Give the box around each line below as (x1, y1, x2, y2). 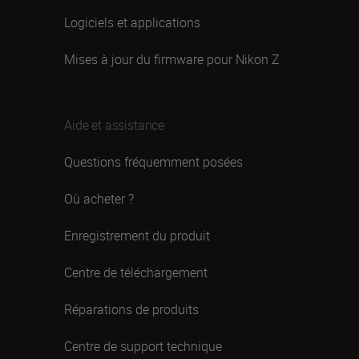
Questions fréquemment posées (64, 153, 243, 171)
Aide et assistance (64, 116, 165, 134)
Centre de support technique (64, 337, 222, 355)
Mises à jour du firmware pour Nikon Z (64, 50, 280, 68)
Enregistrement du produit (64, 227, 210, 244)
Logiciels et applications (64, 14, 200, 31)
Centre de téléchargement (64, 264, 208, 281)
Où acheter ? (64, 190, 134, 208)
